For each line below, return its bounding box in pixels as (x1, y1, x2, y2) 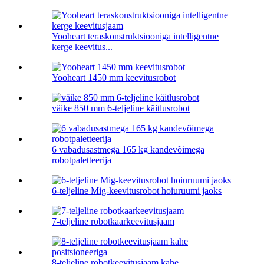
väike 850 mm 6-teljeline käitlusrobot (52, 103, 190, 114)
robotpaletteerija (52, 155, 111, 166)
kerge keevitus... (52, 42, 113, 52)
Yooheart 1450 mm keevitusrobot (52, 72, 176, 83)
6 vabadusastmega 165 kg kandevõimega (52, 144, 204, 155)
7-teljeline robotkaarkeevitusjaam (52, 216, 174, 227)
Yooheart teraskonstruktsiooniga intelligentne (52, 31, 219, 42)
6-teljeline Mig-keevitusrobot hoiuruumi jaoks (52, 186, 222, 196)
